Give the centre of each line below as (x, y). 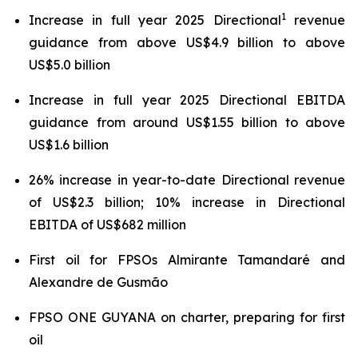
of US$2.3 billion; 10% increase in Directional (187, 202)
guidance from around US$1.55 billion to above (187, 122)
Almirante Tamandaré (244, 260)
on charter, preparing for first (253, 317)
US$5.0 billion (70, 65)
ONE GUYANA (114, 317)
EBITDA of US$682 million (107, 225)
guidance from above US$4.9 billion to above (187, 42)
